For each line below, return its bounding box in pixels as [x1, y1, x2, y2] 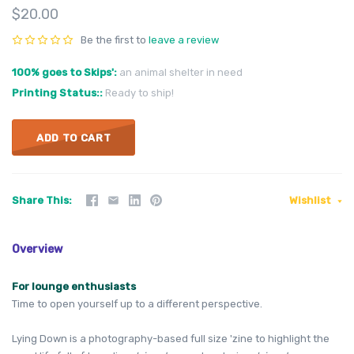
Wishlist [289, 194, 333, 206]
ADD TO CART [36, 131, 111, 144]
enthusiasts [71, 280, 136, 292]
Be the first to [81, 34, 149, 47]
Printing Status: [12, 87, 100, 100]
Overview [12, 242, 62, 256]
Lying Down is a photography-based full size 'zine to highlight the [12, 332, 330, 345]
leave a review [149, 34, 219, 47]
